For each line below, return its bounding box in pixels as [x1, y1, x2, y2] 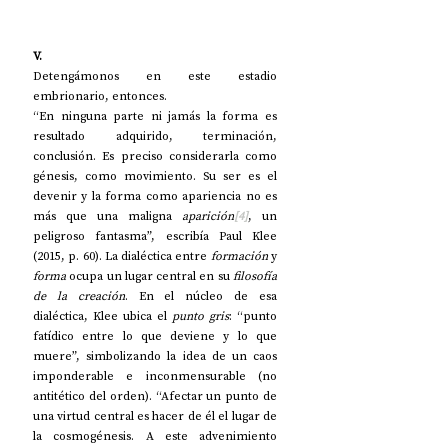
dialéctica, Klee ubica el [33, 308, 172, 325]
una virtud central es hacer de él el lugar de [33, 408, 277, 425]
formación [210, 248, 268, 265]
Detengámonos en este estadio [33, 68, 277, 85]
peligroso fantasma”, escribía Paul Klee [33, 228, 277, 245]
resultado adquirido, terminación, [33, 128, 277, 145]
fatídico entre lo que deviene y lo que [33, 328, 277, 345]
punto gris [172, 308, 229, 325]
